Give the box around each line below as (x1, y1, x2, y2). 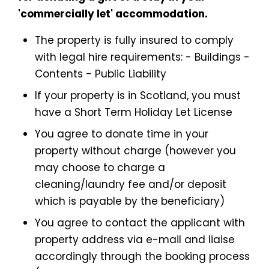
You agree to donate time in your (35, 127, 208, 142)
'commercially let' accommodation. (18, 7, 208, 22)
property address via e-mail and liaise (35, 232, 235, 247)
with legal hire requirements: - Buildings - (35, 50, 250, 65)
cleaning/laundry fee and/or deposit (35, 177, 226, 192)
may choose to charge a (35, 160, 165, 175)
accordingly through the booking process (35, 249, 250, 264)
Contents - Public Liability (35, 67, 166, 82)
